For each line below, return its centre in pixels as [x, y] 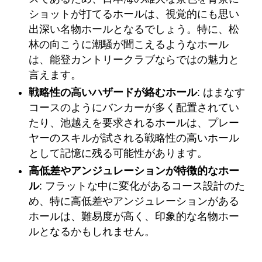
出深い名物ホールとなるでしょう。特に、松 [134, 29]
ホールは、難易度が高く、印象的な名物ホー [134, 217]
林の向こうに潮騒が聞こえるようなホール [129, 44]
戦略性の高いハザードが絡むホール [113, 93]
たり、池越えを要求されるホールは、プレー [134, 123]
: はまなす [221, 93]
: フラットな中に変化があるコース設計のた [142, 186]
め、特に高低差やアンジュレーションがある [134, 201]
